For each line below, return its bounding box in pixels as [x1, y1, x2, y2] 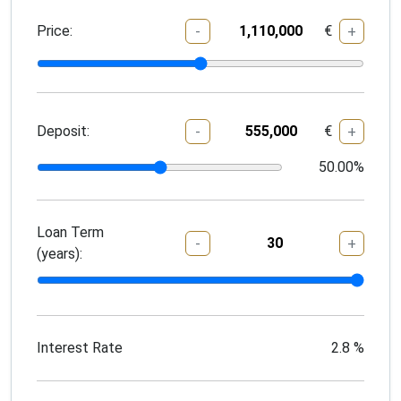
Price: [37, 22, 73, 40]
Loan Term [37, 223, 104, 241]
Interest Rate [37, 338, 123, 356]
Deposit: [37, 123, 90, 141]
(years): [37, 244, 82, 262]
